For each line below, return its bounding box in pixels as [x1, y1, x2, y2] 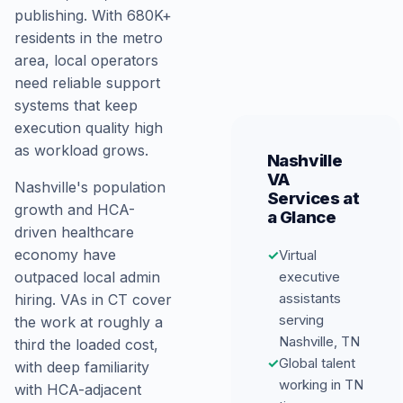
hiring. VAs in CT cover [14, 291, 172, 309]
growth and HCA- [14, 201, 135, 219]
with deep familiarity [14, 358, 149, 376]
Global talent [278, 354, 355, 372]
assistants [278, 289, 341, 307]
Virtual [278, 246, 317, 264]
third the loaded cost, [14, 336, 158, 354]
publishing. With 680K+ [14, 6, 172, 24]
